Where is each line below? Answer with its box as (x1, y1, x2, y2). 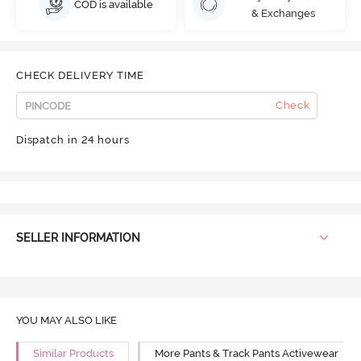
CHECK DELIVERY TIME (15, 68, 144, 81)
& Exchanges (251, 7, 315, 20)
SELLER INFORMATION (15, 231, 140, 245)
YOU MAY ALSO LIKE (15, 313, 117, 326)
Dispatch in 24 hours (15, 133, 130, 146)
